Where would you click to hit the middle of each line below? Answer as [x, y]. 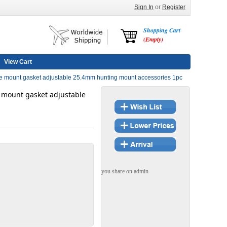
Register [174, 7]
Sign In [144, 7]
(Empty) [153, 39]
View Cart [18, 62]
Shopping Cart [162, 30]
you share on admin [125, 172]
